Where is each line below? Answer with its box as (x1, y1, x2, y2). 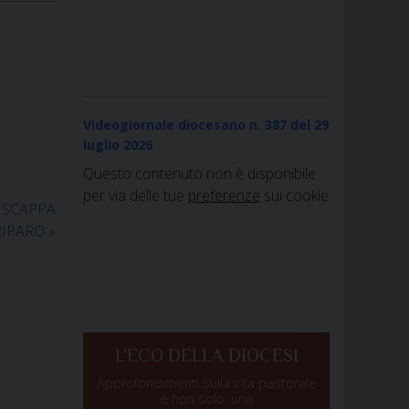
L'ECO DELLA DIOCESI (114, 344, 299, 365)
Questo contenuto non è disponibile (83, 163, 316, 184)
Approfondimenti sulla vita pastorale (96, 373, 317, 392)
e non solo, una (160, 389, 253, 407)
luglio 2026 (83, 136, 152, 154)
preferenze (188, 185, 260, 206)
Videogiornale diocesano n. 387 (83, 116, 290, 134)
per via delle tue (83, 185, 188, 206)
